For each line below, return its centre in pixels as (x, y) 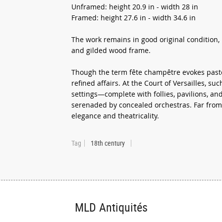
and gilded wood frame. (111, 50)
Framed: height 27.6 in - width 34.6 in (134, 18)
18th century (108, 143)
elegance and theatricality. (115, 116)
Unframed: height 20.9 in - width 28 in (135, 7)
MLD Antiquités (111, 207)
